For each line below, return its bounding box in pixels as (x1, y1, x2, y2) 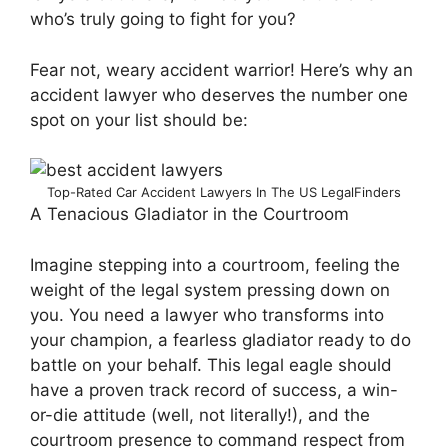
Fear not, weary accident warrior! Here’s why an (30, 59, 413, 80)
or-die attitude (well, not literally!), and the (30, 404, 370, 425)
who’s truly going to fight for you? (30, 9, 296, 29)
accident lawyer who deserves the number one (30, 84, 408, 105)
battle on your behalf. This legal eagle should (30, 354, 392, 375)
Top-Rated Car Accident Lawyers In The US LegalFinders (47, 184, 401, 200)
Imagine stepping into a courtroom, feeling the (30, 254, 400, 275)
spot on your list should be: (30, 109, 248, 130)
